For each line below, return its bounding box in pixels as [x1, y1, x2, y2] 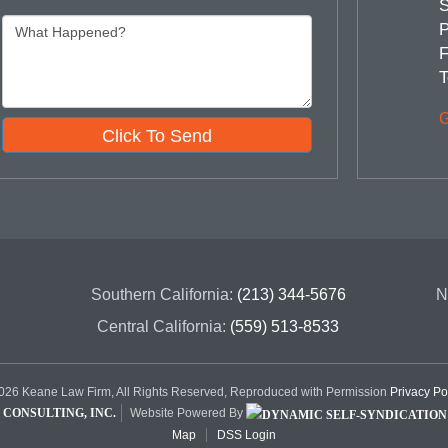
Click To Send [102, 126, 212, 147]
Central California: [97, 318, 231, 336]
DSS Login [217, 427, 276, 442]
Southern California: [90, 286, 237, 304]
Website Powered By [130, 406, 246, 421]
